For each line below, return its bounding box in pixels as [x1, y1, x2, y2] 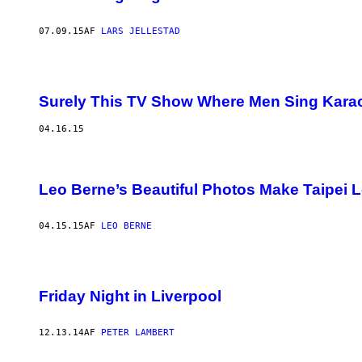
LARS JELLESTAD [101, 26, 180, 37]
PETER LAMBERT [101, 326, 175, 338]
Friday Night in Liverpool [39, 288, 221, 305]
